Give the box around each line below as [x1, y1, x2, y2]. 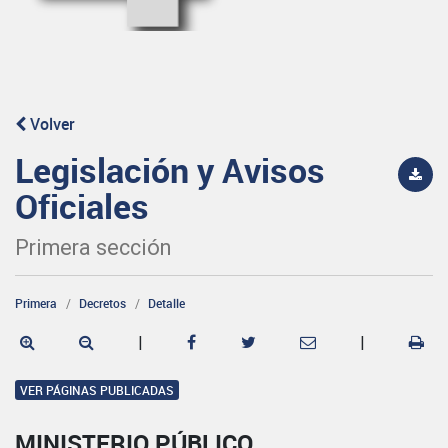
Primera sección [15, 234, 171, 260]
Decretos [79, 294, 126, 311]
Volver [26, 112, 75, 135]
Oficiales [15, 182, 149, 229]
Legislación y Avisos [15, 146, 325, 193]
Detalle [148, 294, 185, 311]
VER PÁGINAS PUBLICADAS [20, 381, 174, 398]
